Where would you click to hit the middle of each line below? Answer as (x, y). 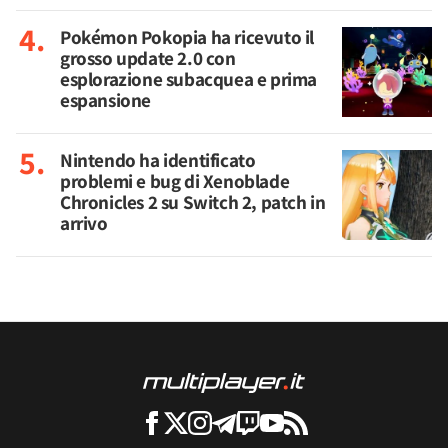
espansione (105, 100)
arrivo (84, 223)
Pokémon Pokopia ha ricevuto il (187, 37)
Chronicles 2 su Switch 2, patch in (193, 202)
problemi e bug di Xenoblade (175, 181)
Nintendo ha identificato (158, 160)
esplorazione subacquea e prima (189, 79)
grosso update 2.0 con (148, 58)
